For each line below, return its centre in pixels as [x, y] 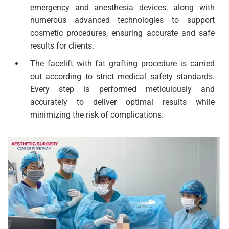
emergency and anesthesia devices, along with [122, 8]
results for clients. [62, 46]
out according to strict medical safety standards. [122, 76]
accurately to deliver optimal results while [122, 102]
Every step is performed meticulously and [122, 89]
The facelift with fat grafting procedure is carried [122, 63]
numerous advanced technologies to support [122, 20]
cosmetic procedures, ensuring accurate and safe [122, 33]
